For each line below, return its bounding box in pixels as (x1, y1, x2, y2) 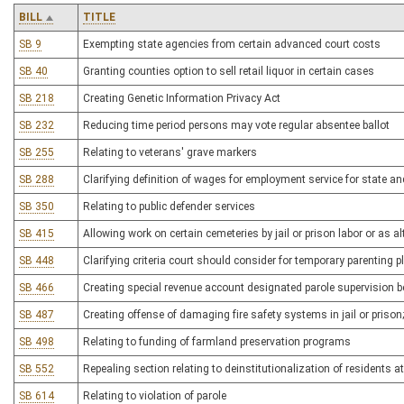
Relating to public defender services (83, 200, 255, 213)
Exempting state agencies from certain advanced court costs (83, 38, 381, 50)
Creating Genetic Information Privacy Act (83, 92, 280, 105)
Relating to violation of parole (83, 390, 226, 402)
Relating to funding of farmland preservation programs (83, 335, 351, 348)
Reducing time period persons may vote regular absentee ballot (83, 119, 390, 132)
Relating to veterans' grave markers (83, 146, 257, 159)
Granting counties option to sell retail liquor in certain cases (83, 65, 374, 78)
